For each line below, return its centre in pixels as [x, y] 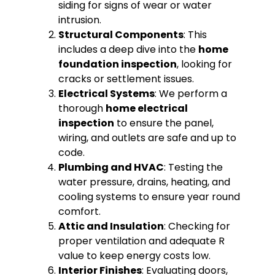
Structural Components [121, 34]
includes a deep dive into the [128, 49]
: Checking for [197, 226]
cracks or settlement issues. [126, 79]
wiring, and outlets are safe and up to [147, 137]
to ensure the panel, [164, 123]
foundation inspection [117, 64]
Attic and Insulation [111, 226]
